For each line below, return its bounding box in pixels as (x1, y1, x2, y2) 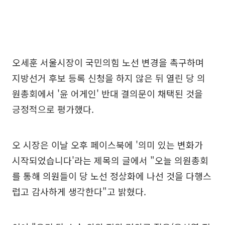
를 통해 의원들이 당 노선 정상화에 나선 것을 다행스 (12, 169, 211, 182)
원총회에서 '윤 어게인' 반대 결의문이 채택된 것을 (12, 86, 203, 100)
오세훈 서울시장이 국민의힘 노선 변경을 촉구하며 (12, 55, 204, 69)
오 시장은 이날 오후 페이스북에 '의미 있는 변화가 (12, 138, 203, 151)
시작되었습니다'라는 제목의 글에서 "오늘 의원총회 (12, 153, 208, 167)
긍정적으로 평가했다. (12, 102, 94, 116)
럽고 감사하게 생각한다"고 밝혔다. (12, 184, 146, 198)
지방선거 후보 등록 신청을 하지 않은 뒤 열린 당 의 (12, 71, 205, 84)
